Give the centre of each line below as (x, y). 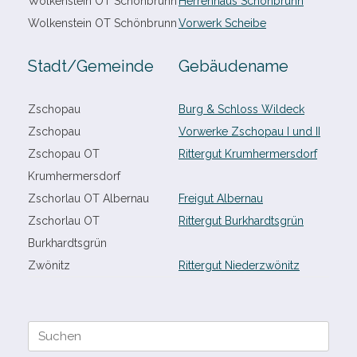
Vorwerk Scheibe (222, 23)
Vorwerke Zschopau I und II (249, 131)
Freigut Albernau (221, 198)
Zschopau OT (64, 154)
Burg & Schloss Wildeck (241, 109)
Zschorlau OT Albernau (88, 198)
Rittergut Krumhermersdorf (248, 154)
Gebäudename (233, 66)
